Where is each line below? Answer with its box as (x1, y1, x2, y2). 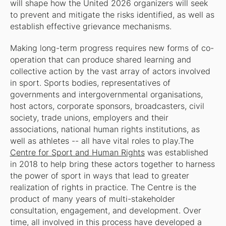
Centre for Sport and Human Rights (10, 148, 145, 158)
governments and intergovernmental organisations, (10, 90, 203, 100)
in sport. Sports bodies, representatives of (10, 78, 171, 88)
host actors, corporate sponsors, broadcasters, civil (10, 101, 204, 111)
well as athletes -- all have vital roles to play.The (10, 136, 194, 146)
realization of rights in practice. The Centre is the (10, 183, 196, 193)
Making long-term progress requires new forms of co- (10, 43, 214, 53)
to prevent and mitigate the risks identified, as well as (10, 10, 214, 20)
